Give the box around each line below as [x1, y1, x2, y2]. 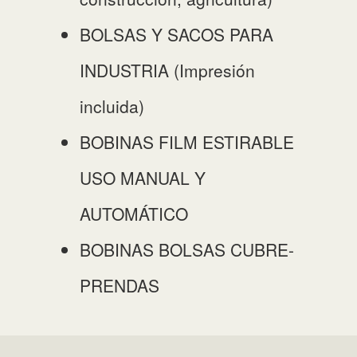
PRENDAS [80, 273, 159, 297]
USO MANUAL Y [80, 166, 206, 190]
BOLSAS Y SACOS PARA [80, 22, 273, 46]
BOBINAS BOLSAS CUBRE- [80, 237, 294, 261]
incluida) [80, 94, 144, 118]
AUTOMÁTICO [80, 202, 188, 226]
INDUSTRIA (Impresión [80, 58, 255, 82]
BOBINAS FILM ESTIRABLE [80, 130, 294, 154]
